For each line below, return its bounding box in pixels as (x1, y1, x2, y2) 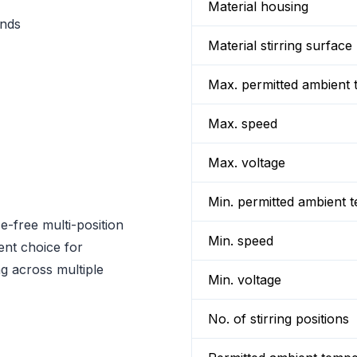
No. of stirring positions (208, 311, 349, 327)
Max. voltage (208, 155, 285, 171)
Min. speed (208, 233, 273, 249)
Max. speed (208, 116, 277, 131)
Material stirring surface (208, 37, 352, 53)
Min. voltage (208, 272, 281, 288)
